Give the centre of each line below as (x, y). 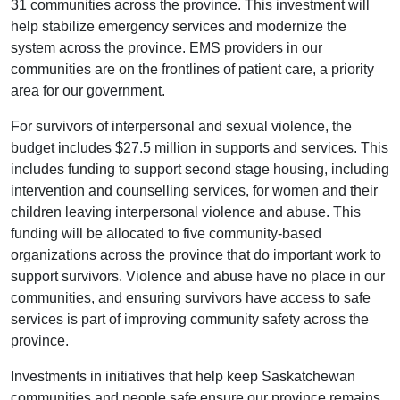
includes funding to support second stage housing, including (200, 169)
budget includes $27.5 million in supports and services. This (200, 147)
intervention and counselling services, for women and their (194, 190)
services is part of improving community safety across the (190, 319)
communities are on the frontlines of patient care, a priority (192, 69)
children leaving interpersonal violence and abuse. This (186, 212)
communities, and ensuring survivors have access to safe (191, 297)
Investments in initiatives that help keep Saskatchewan (183, 376)
